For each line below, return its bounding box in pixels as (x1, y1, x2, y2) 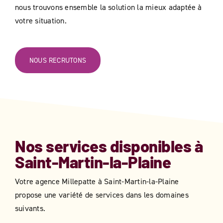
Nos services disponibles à (15, 136, 203, 156)
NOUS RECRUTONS (29, 56, 86, 65)
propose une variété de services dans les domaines (15, 190, 189, 200)
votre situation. (14, 15, 67, 26)
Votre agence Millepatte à (15, 176, 105, 187)
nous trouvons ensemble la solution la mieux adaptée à (14, 2, 202, 12)
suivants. (15, 203, 46, 214)
